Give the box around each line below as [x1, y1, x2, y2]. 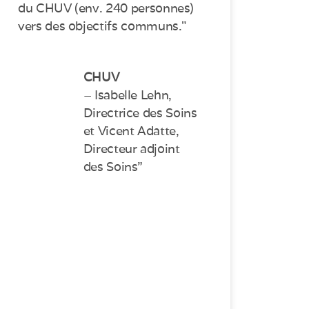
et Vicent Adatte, [83, 123, 179, 139]
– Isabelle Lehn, [83, 87, 172, 103]
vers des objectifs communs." [18, 18, 187, 34]
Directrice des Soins [83, 105, 197, 121]
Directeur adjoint [83, 141, 180, 157]
